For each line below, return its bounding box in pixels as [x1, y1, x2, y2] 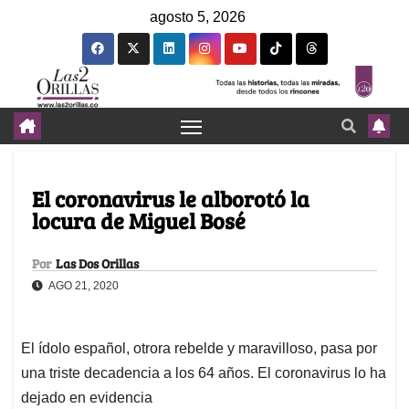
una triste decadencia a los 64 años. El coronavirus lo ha [21, 365, 386, 382]
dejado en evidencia [21, 390, 152, 406]
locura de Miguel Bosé [32, 205, 246, 236]
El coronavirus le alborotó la [32, 184, 309, 215]
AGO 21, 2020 [47, 279, 119, 293]
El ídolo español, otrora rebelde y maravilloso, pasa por [21, 341, 377, 357]
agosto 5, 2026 [150, 9, 246, 25]
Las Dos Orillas [56, 255, 139, 273]
